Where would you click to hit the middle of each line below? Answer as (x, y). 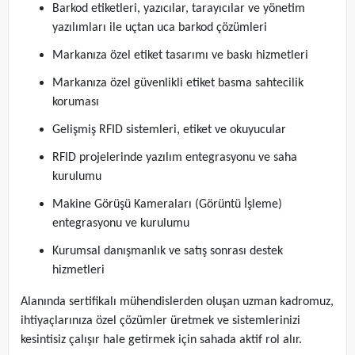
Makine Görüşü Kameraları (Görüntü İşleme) (167, 204)
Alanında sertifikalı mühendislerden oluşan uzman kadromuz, (177, 302)
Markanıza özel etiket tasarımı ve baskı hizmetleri (180, 55)
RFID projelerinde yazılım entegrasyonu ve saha (175, 158)
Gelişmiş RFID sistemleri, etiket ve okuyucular (169, 130)
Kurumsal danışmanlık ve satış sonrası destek (168, 251)
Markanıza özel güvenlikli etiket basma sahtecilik (178, 83)
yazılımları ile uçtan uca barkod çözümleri (160, 28)
